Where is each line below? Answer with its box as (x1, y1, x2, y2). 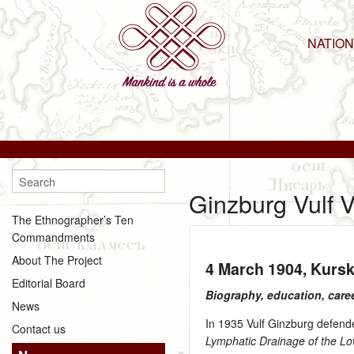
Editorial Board (12, 274, 85, 291)
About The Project (12, 251, 102, 268)
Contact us (12, 320, 66, 337)
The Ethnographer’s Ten (12, 211, 134, 228)
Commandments (12, 228, 95, 245)
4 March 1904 (205, 257, 303, 280)
